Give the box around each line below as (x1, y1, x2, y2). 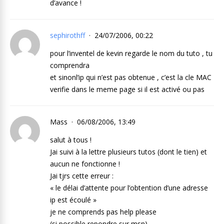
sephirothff (50, 30, 85, 40)
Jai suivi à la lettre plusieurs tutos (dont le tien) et (50, 147, 207, 156)
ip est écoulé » (50, 195, 96, 204)
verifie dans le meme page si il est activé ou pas (50, 84, 204, 94)
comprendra (50, 60, 89, 70)
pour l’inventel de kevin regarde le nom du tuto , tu (50, 48, 212, 58)
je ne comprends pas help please (50, 207, 156, 216)
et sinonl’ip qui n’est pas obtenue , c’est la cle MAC (50, 72, 211, 82)
